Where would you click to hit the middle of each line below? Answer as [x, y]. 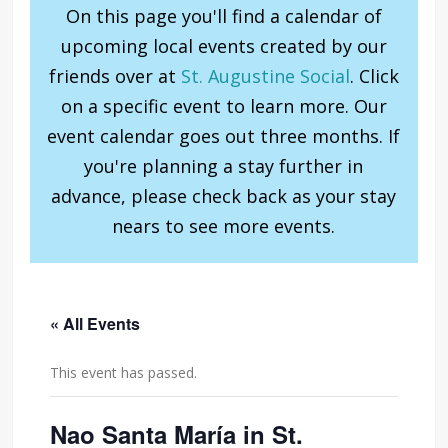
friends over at [114, 75]
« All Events [95, 323]
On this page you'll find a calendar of [223, 15]
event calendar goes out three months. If [224, 135]
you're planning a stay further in [224, 165]
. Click [374, 75]
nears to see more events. [224, 225]
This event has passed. [124, 372]
